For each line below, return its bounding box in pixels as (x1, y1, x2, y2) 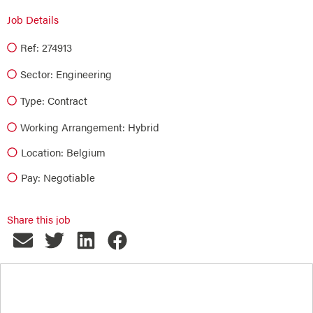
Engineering (56, 66, 112, 81)
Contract (48, 93, 87, 108)
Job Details (7, 12, 59, 27)
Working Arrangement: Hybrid (20, 119, 159, 134)
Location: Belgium (20, 145, 105, 159)
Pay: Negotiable (20, 170, 95, 184)
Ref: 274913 (20, 40, 72, 54)
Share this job (7, 212, 71, 226)
